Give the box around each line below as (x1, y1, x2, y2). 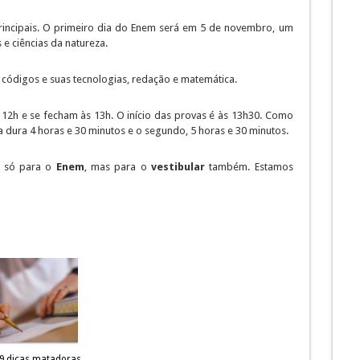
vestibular (150, 161, 205, 173)
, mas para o (84, 161, 151, 173)
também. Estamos (204, 161, 293, 173)
